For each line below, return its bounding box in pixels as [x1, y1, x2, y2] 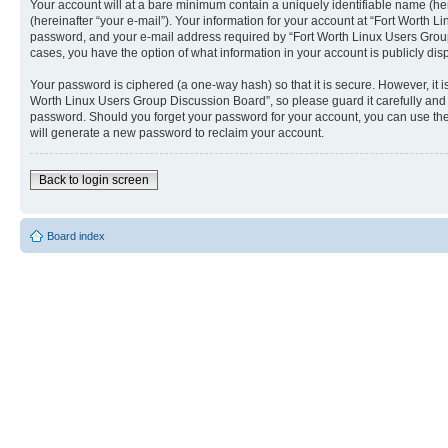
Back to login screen [39, 173, 149, 187]
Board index [47, 230, 105, 242]
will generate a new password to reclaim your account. [30, 126, 324, 140]
